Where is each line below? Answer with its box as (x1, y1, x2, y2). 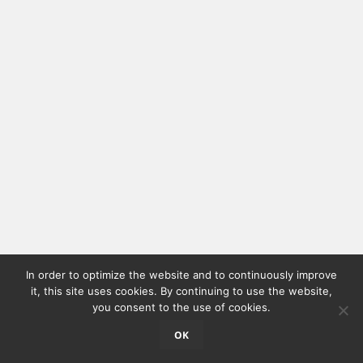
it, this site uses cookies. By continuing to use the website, (31, 284, 332, 297)
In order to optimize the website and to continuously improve (26, 268, 337, 281)
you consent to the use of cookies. (92, 301, 271, 314)
